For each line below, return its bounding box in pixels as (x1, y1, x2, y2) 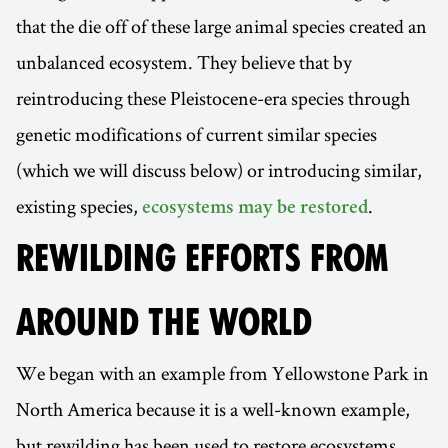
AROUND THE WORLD (16, 301, 312, 344)
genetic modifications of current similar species (16, 121, 377, 147)
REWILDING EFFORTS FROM (16, 237, 389, 280)
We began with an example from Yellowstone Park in (16, 360, 429, 386)
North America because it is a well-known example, (16, 396, 410, 422)
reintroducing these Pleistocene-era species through (16, 85, 410, 111)
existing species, (16, 193, 142, 219)
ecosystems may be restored (142, 199, 368, 219)
